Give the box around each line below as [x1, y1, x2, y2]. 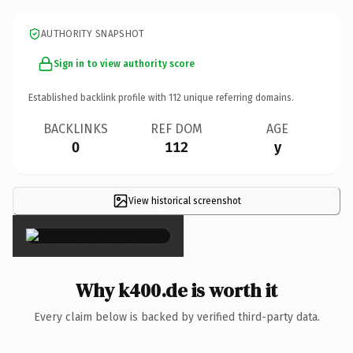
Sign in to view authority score [54, 58, 195, 69]
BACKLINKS [43, 121, 108, 136]
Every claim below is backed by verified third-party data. [33, 310, 320, 324]
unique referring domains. [181, 91, 294, 103]
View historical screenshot [128, 195, 241, 206]
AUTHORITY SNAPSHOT [41, 28, 145, 39]
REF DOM [150, 121, 203, 136]
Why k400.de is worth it [76, 277, 277, 303]
